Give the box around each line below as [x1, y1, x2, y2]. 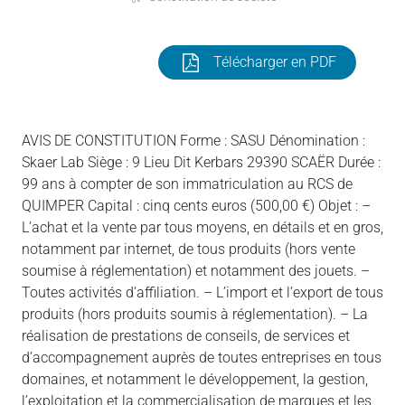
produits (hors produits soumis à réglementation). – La [22, 306, 368, 323]
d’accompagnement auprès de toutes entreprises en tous [22, 349, 381, 366]
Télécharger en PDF [213, 53, 336, 71]
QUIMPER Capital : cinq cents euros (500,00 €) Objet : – [22, 197, 371, 214]
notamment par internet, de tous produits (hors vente [22, 240, 355, 258]
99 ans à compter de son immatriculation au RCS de [22, 175, 353, 193]
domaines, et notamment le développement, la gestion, [22, 371, 368, 388]
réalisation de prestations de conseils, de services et [22, 327, 350, 344]
